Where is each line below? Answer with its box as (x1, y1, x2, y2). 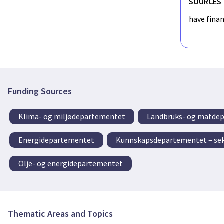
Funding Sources (8, 85, 72, 97)
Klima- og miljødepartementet (18, 111, 126, 121)
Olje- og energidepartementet (18, 158, 123, 168)
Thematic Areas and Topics (8, 208, 113, 220)
